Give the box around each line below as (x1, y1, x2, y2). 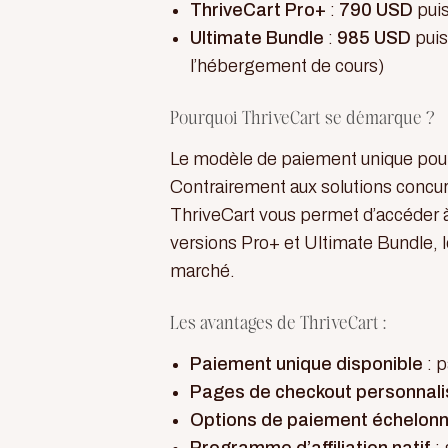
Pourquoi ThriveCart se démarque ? (170, 110, 435, 128)
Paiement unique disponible (190, 354, 423, 374)
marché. (170, 261, 235, 281)
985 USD (337, 28, 411, 48)
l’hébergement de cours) (190, 56, 384, 76)
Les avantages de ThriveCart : (170, 315, 386, 333)
